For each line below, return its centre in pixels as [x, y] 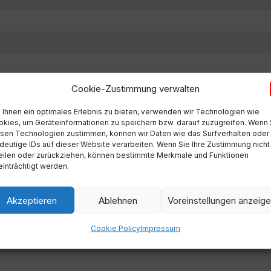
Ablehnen [118, 200]
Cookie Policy [115, 228]
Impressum [160, 228]
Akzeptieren [31, 200]
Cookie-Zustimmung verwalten [135, 88]
